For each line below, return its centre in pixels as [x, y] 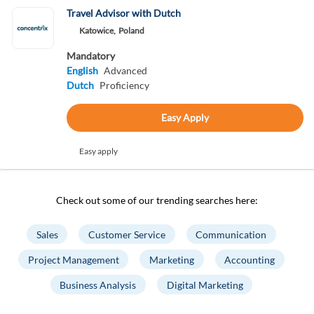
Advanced [125, 70]
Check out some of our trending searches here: [157, 200]
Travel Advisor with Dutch [123, 13]
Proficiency [124, 85]
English [82, 70]
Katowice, [97, 30]
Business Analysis [98, 285]
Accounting [250, 259]
